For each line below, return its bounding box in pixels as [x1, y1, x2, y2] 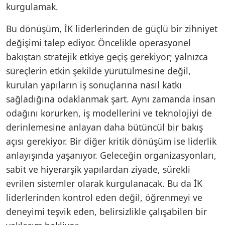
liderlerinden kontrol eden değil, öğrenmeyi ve [6, 191, 202, 203]
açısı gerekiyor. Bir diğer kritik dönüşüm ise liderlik [6, 135, 216, 147]
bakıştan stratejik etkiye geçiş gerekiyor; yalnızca [6, 50, 208, 63]
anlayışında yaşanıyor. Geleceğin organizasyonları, [6, 149, 216, 161]
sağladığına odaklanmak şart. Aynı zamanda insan [6, 92, 215, 105]
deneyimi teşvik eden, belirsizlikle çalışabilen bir [6, 205, 207, 217]
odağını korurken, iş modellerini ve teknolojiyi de [6, 106, 212, 119]
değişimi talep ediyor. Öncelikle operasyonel [6, 36, 191, 49]
